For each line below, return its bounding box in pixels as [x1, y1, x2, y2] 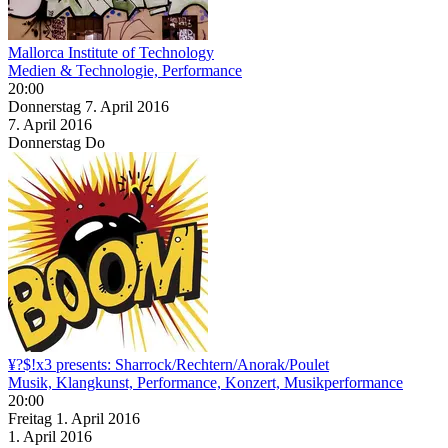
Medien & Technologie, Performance [8, 61, 242, 79]
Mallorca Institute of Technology [8, 43, 214, 61]
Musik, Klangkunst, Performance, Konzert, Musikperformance [8, 373, 403, 391]
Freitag [8, 409, 56, 427]
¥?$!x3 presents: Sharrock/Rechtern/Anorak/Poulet [8, 355, 329, 373]
